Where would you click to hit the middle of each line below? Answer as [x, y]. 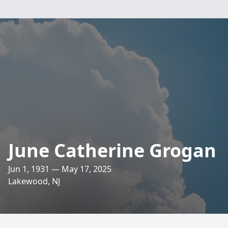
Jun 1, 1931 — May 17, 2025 [60, 169]
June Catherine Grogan [112, 150]
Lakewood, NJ [34, 181]
